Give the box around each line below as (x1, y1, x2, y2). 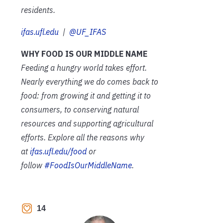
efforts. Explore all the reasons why (21, 132, 144, 142)
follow (21, 160, 44, 170)
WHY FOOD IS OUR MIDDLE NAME (21, 48, 147, 59)
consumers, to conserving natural (21, 104, 139, 114)
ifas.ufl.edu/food (30, 146, 87, 156)
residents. (21, 4, 57, 15)
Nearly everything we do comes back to (21, 76, 158, 87)
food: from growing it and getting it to (21, 90, 151, 101)
